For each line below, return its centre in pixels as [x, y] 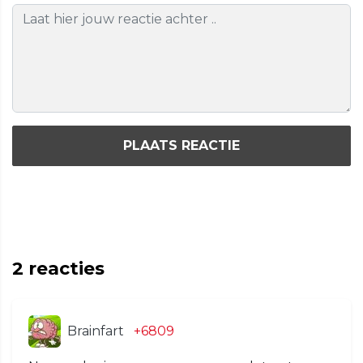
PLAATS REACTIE [181, 146]
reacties [64, 268]
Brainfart [96, 331]
